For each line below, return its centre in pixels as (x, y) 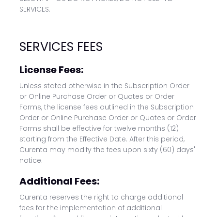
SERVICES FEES (61, 47)
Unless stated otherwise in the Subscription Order (104, 86)
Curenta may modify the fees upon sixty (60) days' (107, 150)
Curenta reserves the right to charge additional (101, 197)
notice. (31, 160)
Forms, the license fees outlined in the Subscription (107, 107)
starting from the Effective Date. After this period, (102, 139)
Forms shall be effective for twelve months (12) (99, 128)
